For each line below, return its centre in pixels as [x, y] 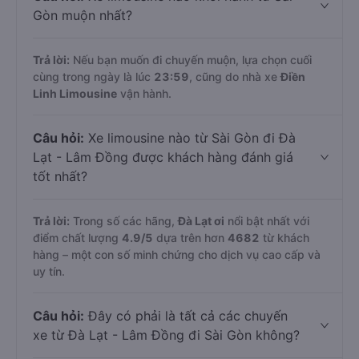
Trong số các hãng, [124, 221]
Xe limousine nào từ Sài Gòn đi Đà [190, 138]
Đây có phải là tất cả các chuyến [186, 316]
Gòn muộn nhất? [83, 15]
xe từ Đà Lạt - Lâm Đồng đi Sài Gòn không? [166, 335]
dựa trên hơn [190, 238]
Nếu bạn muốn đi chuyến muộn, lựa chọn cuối [191, 60]
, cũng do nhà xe [235, 77]
